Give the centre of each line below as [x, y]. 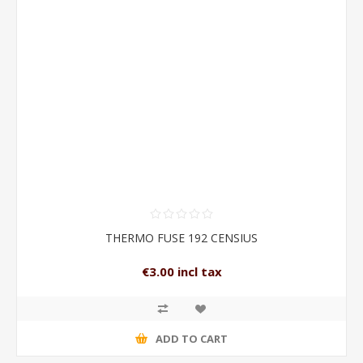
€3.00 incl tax [181, 272]
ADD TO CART [192, 338]
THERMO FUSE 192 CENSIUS [181, 238]
